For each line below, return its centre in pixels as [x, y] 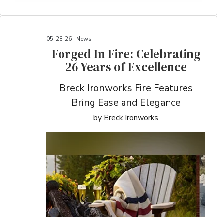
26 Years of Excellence [126, 67]
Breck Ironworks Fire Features [126, 88]
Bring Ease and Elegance [126, 102]
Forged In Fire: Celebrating [126, 54]
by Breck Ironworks [126, 117]
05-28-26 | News [69, 39]
